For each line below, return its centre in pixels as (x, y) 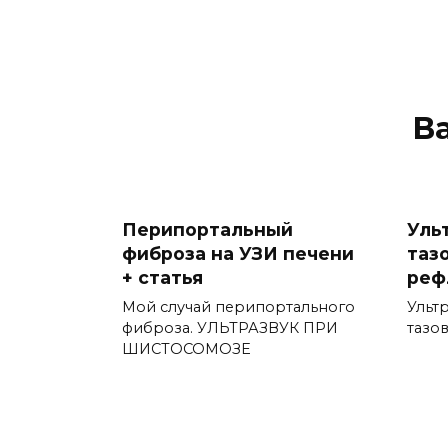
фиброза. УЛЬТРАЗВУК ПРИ (230, 328)
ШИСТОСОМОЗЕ (186, 349)
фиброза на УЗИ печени (238, 254)
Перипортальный (207, 230)
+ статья (162, 278)
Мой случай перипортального (238, 307)
